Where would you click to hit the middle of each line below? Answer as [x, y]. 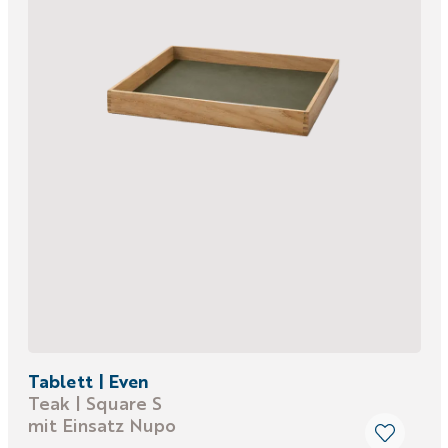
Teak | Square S [94, 402]
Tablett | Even [88, 380]
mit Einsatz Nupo [101, 424]
